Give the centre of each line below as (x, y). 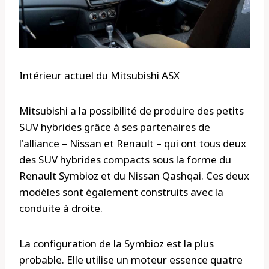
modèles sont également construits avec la (121, 192)
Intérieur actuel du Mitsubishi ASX (99, 75)
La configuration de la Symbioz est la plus (116, 243)
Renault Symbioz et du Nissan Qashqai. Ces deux (134, 175)
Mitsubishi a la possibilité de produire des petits (131, 110)
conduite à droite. (61, 208)
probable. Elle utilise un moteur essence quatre (131, 259)
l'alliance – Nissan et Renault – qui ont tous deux (133, 143)
